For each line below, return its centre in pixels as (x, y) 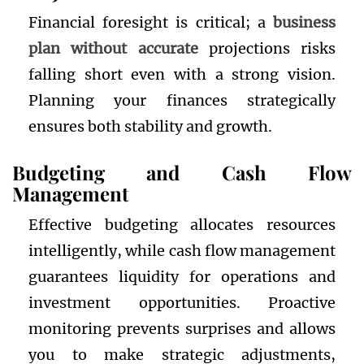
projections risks (266, 49)
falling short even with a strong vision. (182, 75)
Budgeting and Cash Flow (182, 173)
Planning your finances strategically (182, 101)
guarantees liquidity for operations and (182, 277)
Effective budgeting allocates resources (182, 225)
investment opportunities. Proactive (182, 303)
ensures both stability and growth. (150, 127)
